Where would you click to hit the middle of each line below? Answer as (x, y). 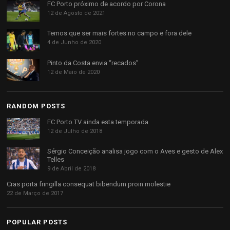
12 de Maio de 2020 (74, 72)
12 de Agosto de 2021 (76, 13)
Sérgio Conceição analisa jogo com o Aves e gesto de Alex (135, 151)
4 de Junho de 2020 (74, 43)
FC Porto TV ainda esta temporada (98, 122)
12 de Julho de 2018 (75, 131)
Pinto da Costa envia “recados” (93, 63)
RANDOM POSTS (36, 106)
